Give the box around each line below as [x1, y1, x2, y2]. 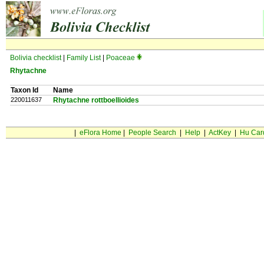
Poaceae [106, 54, 135, 62]
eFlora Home [79, 128, 121, 137]
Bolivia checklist [10, 54, 61, 62]
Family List [67, 54, 101, 62]
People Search [128, 128, 176, 137]
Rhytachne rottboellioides [53, 96, 139, 104]
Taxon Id [11, 86, 38, 94]
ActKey [208, 128, 231, 137]
